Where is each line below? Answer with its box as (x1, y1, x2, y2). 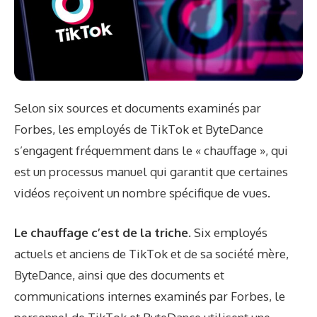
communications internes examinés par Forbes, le (14, 288, 285, 304)
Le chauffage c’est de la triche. (14, 224, 191, 240)
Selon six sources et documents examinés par (14, 100, 261, 116)
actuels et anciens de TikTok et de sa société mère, (14, 246, 289, 261)
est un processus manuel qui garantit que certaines (14, 164, 288, 180)
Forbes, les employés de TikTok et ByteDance (14, 122, 263, 137)
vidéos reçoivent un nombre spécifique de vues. (14, 185, 270, 201)
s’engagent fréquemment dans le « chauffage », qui (14, 143, 288, 158)
